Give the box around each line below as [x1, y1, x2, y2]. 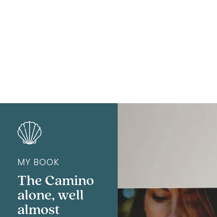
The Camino [17, 170, 94, 189]
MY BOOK [17, 155, 60, 170]
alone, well [17, 184, 84, 204]
